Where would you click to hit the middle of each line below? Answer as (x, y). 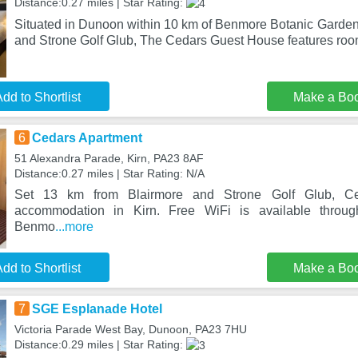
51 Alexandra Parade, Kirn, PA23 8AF (109, 158)
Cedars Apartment (87, 138)
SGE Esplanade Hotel (97, 309)
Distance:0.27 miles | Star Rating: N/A (109, 173)
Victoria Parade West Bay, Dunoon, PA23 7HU (130, 329)
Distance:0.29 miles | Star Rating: (100, 344)
